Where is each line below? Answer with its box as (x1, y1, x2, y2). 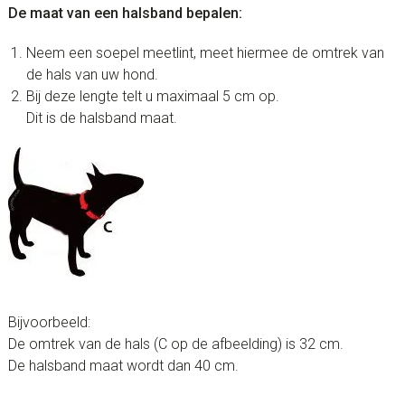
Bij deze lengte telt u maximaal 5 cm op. (25, 88, 279, 106)
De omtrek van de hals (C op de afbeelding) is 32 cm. (7, 335, 344, 353)
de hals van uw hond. (25, 66, 158, 84)
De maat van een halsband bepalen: (7, 5, 242, 23)
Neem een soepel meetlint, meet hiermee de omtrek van (25, 44, 384, 62)
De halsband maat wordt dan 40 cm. (7, 357, 239, 375)
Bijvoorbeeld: (7, 314, 90, 332)
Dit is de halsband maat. (25, 109, 177, 127)
